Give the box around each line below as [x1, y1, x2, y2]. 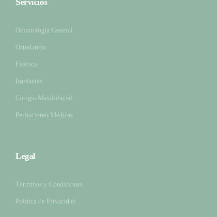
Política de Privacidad [15, 198, 76, 205]
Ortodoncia [15, 44, 46, 51]
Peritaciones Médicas [15, 111, 73, 119]
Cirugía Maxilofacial [15, 94, 73, 102]
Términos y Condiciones [15, 181, 83, 188]
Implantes [15, 77, 43, 85]
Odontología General [15, 27, 73, 34]
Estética [15, 61, 37, 68]
